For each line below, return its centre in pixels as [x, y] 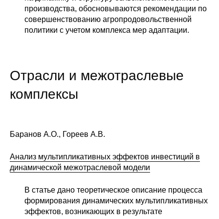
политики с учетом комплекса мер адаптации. [107, 30]
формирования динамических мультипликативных [116, 200]
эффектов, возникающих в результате [93, 211]
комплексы [44, 94]
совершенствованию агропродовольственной [108, 20]
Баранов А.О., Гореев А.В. [57, 134]
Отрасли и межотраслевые [97, 76]
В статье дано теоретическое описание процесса [113, 190]
